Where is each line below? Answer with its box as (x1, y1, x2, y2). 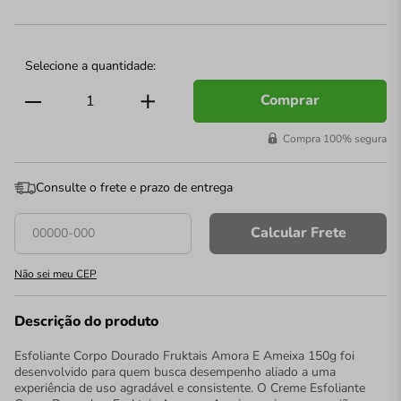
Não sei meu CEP (14, 266, 97, 281)
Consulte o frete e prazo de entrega (36, 179, 233, 197)
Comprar (260, 90, 320, 111)
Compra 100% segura (283, 132, 387, 147)
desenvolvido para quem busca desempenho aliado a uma (14, 363, 336, 380)
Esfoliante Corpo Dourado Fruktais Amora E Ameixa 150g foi (14, 346, 354, 364)
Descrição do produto (14, 311, 158, 332)
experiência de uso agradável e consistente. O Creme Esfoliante (14, 379, 365, 397)
